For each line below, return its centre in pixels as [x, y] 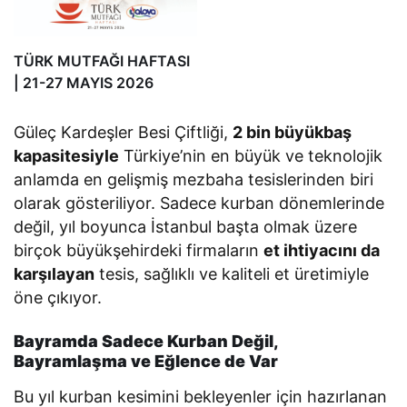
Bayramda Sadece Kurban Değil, [146, 342]
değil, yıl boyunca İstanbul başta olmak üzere [186, 227]
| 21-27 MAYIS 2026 [84, 83]
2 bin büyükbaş [293, 133]
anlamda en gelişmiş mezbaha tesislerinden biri [194, 180]
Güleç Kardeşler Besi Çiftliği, [124, 133]
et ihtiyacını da [322, 251]
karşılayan [54, 274]
